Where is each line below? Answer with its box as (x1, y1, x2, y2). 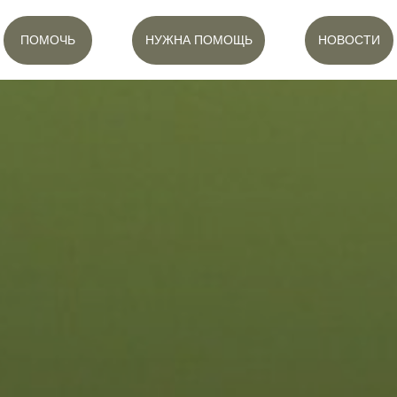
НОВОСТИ (318, 33, 380, 47)
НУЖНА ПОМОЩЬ (144, 33, 253, 47)
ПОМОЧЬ (20, 33, 75, 47)
